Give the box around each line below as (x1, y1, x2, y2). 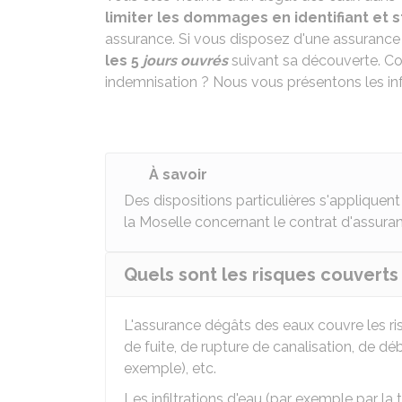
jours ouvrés (143, 52, 228, 69)
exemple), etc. (124, 360, 216, 377)
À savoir (149, 166, 207, 183)
